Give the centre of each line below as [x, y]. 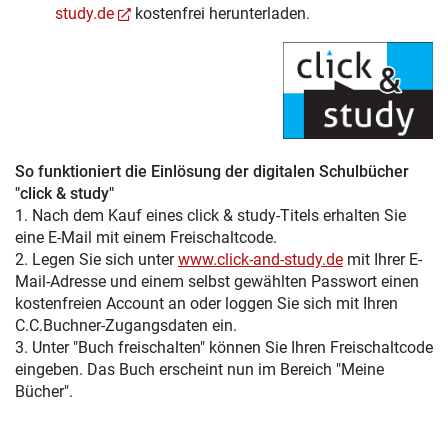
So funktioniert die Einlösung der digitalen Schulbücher [212, 171]
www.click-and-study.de [260, 259]
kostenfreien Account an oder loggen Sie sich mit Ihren [206, 303]
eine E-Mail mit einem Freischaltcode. [146, 237]
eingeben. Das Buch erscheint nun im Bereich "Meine [199, 369]
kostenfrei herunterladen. [220, 13]
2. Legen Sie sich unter [96, 259]
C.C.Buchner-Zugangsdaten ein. [126, 325]
